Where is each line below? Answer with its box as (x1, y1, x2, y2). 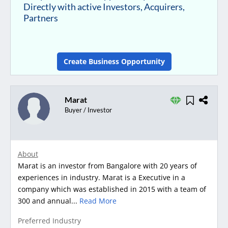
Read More (79, 196, 117, 206)
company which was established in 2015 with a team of (17, 184, 206, 194)
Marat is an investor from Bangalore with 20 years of (17, 161, 197, 171)
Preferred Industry (17, 216, 81, 226)
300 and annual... (17, 196, 79, 206)
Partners (23, 12, 58, 24)
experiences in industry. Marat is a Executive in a (17, 173, 185, 183)
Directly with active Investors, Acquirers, (23, 1, 185, 13)
